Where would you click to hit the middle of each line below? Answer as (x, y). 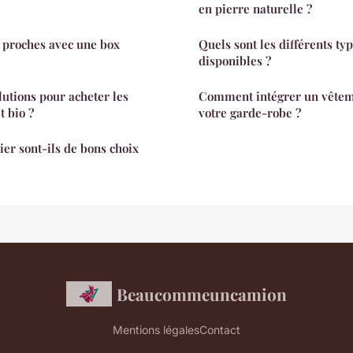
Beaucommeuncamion (202, 294)
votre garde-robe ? (250, 112)
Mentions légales (156, 329)
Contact (220, 329)
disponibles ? (235, 60)
